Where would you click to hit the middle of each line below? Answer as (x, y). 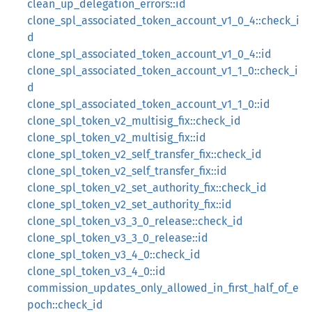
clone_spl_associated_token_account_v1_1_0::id (149, 104)
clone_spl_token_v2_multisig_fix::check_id (134, 121)
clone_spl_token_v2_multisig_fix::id (117, 138)
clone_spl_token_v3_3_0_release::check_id (135, 221)
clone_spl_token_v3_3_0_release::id (118, 238)
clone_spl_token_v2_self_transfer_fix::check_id (145, 154)
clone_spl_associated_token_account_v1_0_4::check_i (163, 21)
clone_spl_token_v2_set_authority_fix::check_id (147, 188)
